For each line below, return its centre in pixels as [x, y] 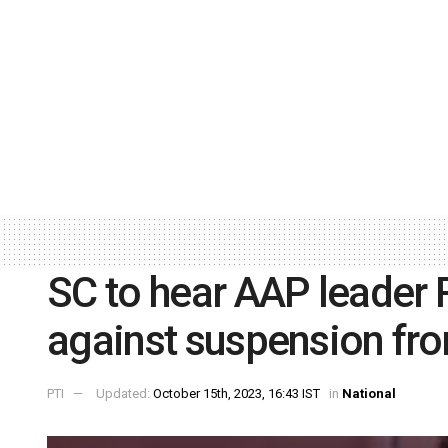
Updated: [124, 394]
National [369, 394]
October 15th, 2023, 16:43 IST [236, 394]
